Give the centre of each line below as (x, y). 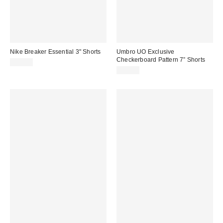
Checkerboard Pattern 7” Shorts (161, 59)
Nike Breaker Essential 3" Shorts (56, 52)
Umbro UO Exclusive (146, 52)
